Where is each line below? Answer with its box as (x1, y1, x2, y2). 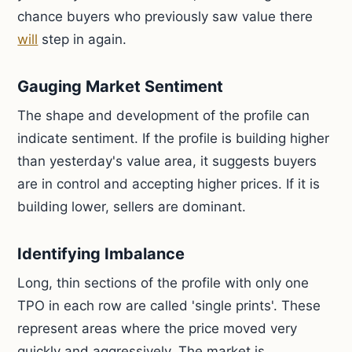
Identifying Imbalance (17, 244, 185, 263)
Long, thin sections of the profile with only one (17, 275, 310, 291)
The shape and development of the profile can (17, 108, 310, 123)
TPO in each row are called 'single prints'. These (17, 298, 321, 313)
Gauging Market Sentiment (17, 77, 224, 96)
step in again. (38, 31, 127, 47)
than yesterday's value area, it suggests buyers (17, 153, 317, 169)
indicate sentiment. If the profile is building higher (17, 130, 330, 146)
